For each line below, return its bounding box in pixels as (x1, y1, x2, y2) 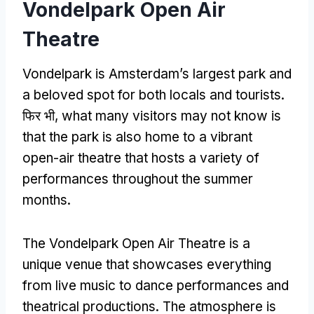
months (22, 191, 67, 208)
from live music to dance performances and (22, 277, 289, 294)
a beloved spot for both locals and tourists (22, 86, 281, 103)
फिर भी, (22, 107, 62, 124)
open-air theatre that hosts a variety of (22, 149, 259, 166)
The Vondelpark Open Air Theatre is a (22, 235, 250, 252)
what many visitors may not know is (62, 107, 281, 124)
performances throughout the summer (22, 170, 253, 187)
